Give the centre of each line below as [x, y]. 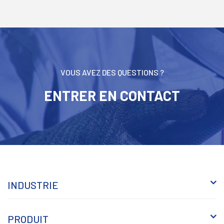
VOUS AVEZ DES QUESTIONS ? [112, 72]
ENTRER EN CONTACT [112, 95]
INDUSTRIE [33, 185]
